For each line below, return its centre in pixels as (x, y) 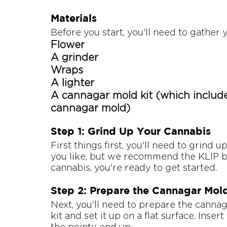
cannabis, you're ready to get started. (134, 168)
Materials (74, 18)
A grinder (74, 57)
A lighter (72, 83)
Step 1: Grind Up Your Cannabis (131, 131)
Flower (68, 45)
